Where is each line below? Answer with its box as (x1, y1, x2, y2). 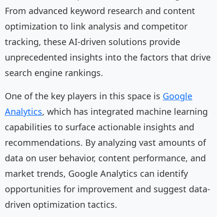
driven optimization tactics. (5, 199, 117, 211)
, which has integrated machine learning (42, 106, 208, 118)
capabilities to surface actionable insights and (5, 121, 194, 133)
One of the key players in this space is (5, 90, 163, 102)
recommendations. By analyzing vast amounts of (5, 137, 206, 149)
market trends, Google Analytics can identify (5, 168, 188, 180)
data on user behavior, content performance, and (5, 152, 206, 164)
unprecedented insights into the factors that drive (5, 51, 211, 63)
